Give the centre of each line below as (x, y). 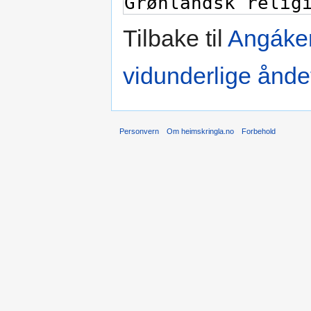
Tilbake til (175, 39)
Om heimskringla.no (201, 131)
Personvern (139, 131)
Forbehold (259, 131)
